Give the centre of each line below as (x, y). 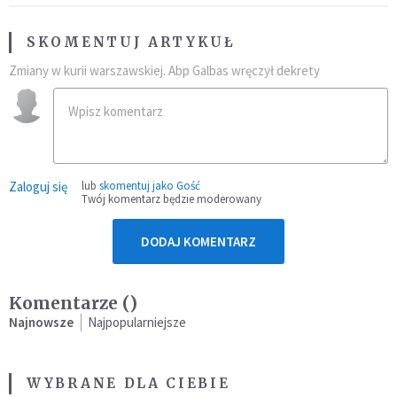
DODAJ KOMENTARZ (198, 241)
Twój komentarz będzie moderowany (171, 198)
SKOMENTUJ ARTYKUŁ (131, 42)
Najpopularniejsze (137, 322)
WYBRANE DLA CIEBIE (128, 383)
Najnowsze (41, 322)
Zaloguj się (38, 186)
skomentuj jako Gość (150, 185)
